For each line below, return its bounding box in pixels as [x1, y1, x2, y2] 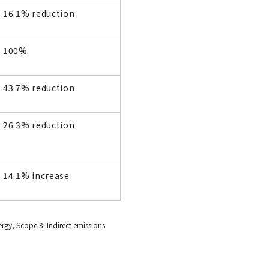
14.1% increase [3, 169, 70, 181]
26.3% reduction [3, 118, 75, 131]
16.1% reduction [3, 7, 75, 19]
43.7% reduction [3, 81, 75, 94]
